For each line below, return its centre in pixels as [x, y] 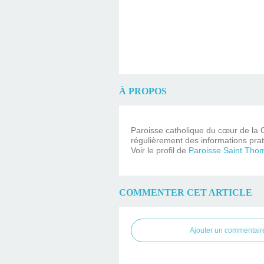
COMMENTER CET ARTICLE [186, 192]
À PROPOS [143, 91]
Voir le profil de [160, 150]
